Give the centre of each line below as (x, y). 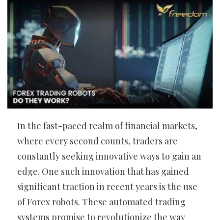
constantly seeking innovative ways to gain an (109, 156)
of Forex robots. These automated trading (101, 202)
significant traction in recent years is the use (107, 187)
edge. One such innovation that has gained (103, 172)
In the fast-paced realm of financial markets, (107, 126)
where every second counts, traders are (97, 141)
